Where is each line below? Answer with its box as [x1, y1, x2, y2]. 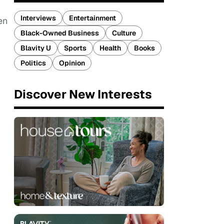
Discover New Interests [14, 86, 152, 102]
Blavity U [20, 43, 51, 52]
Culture [112, 28, 136, 37]
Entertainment [69, 13, 116, 22]
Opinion [59, 58, 85, 67]
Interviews [20, 13, 56, 22]
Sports [64, 43, 86, 52]
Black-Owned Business [20, 28, 99, 37]
